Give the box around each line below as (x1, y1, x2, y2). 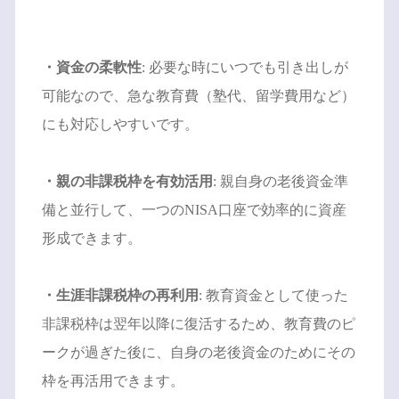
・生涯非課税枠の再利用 (41, 287, 199, 303)
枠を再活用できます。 (41, 372, 184, 388)
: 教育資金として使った (198, 287, 348, 303)
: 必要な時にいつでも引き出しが (141, 59, 348, 75)
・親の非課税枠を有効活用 (41, 173, 213, 189)
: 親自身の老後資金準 (212, 173, 348, 189)
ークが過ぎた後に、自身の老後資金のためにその (41, 344, 355, 360)
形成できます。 (41, 230, 142, 246)
